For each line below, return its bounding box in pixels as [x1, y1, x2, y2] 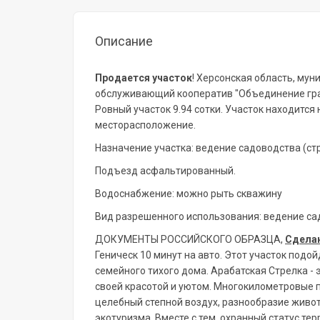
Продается [95, 72, 150, 84]
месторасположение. [95, 119, 196, 131]
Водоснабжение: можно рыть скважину [95, 188, 282, 199]
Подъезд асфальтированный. [95, 165, 236, 176]
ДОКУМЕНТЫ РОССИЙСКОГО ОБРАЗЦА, [95, 234, 285, 245]
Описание [95, 34, 153, 49]
